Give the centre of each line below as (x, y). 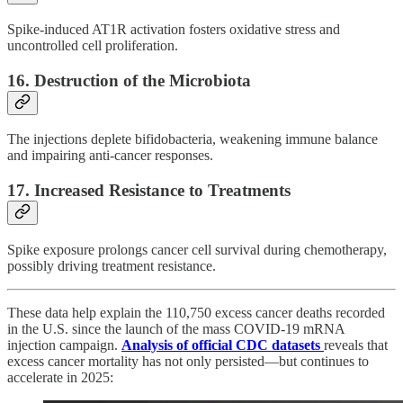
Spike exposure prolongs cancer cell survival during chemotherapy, (197, 249)
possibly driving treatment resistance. (112, 265)
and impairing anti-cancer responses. (110, 156)
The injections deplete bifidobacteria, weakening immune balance (193, 139)
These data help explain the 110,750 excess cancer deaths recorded (196, 312)
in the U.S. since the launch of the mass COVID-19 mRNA (176, 328)
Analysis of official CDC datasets (223, 345)
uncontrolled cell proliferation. (93, 45)
